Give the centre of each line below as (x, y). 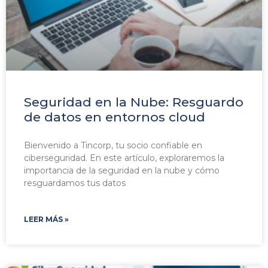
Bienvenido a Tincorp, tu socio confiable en (113, 146)
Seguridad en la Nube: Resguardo (134, 102)
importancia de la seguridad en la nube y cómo (122, 171)
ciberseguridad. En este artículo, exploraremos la (124, 158)
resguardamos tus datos (75, 183)
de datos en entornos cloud (115, 117)
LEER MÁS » (46, 220)
